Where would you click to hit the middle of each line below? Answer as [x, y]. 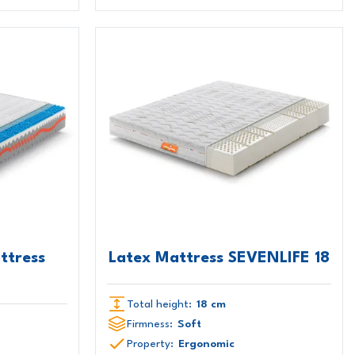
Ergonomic [207, 344]
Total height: [160, 304]
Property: [151, 344]
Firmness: [150, 324]
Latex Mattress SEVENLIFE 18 [219, 258]
